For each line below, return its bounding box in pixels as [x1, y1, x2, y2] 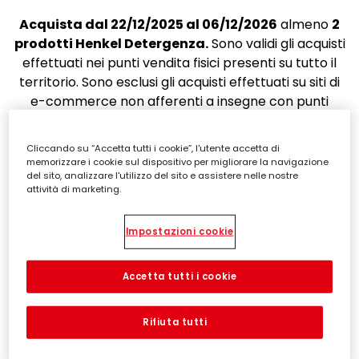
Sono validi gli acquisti [208, 34, 345, 53]
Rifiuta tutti [143, 315, 208, 329]
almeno [277, 14, 332, 34]
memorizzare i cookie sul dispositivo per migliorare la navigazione [26, 155, 329, 168]
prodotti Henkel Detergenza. [14, 34, 208, 53]
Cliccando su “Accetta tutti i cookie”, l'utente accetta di [26, 141, 280, 155]
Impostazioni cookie [125, 224, 234, 238]
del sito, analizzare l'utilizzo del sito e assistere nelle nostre [26, 168, 299, 182]
